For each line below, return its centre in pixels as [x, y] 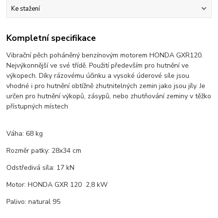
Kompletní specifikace [51, 38]
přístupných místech [37, 107]
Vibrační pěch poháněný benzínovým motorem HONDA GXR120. [105, 55]
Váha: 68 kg [25, 134]
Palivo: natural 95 [34, 202]
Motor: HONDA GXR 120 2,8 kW [57, 185]
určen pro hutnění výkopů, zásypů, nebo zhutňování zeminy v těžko [109, 96]
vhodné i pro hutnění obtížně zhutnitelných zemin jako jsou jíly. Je [106, 86]
